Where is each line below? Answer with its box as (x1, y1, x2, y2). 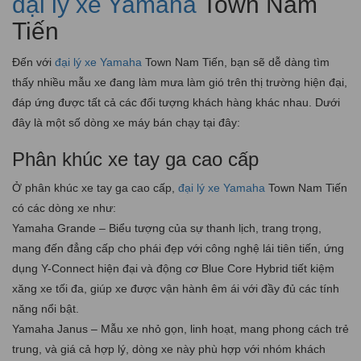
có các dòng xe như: (12, 201, 116, 214)
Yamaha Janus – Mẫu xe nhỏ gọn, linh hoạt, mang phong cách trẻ (12, 322, 349, 335)
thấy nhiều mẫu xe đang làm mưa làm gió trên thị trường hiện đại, (12, 75, 347, 89)
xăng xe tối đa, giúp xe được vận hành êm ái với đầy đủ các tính (12, 281, 339, 295)
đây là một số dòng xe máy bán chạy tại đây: (12, 115, 240, 129)
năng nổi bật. (12, 301, 79, 315)
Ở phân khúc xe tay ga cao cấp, (12, 180, 178, 194)
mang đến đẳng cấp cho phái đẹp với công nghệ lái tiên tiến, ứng (12, 241, 344, 255)
